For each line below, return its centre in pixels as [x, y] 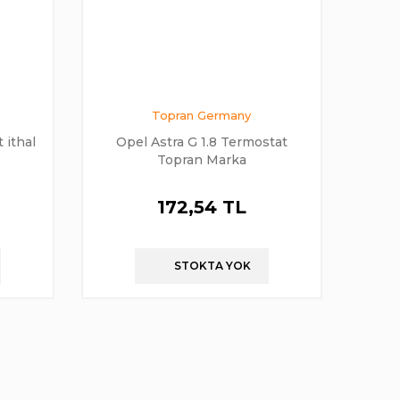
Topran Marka [201, 159]
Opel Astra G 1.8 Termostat [201, 142]
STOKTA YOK [212, 265]
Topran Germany [202, 115]
